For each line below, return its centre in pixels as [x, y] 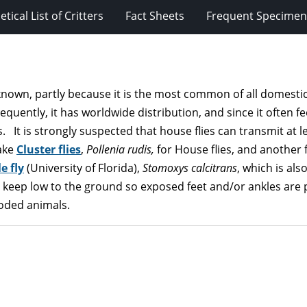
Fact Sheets [155, 15]
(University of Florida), [83, 168]
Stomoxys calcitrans [190, 168]
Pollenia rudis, [122, 149]
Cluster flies [49, 149]
